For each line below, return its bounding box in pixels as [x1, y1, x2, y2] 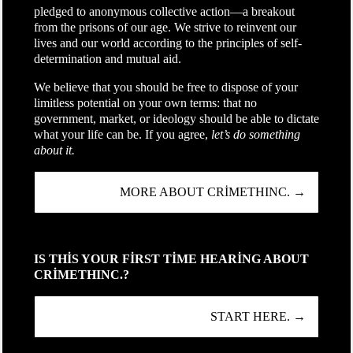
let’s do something [210, 127, 300, 141]
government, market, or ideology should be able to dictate [33, 111, 319, 125]
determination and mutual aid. [33, 51, 181, 65]
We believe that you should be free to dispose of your [33, 80, 298, 94]
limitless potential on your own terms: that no [33, 95, 257, 110]
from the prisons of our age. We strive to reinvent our [33, 20, 296, 34]
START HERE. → [210, 309, 307, 323]
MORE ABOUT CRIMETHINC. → [120, 184, 307, 199]
